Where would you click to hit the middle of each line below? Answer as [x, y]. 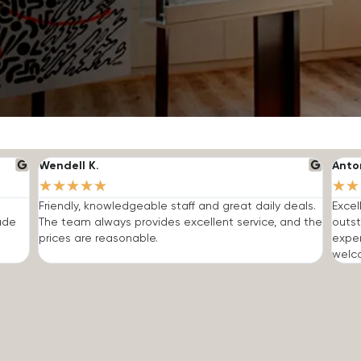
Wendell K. [68, 166]
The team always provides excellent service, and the [180, 222]
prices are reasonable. [100, 238]
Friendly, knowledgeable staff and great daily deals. [177, 206]
